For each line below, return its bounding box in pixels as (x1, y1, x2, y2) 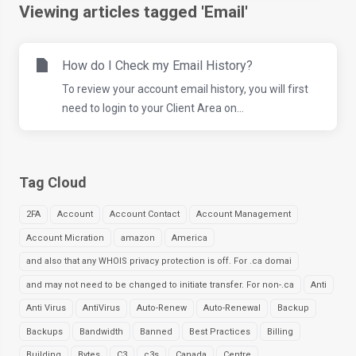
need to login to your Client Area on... (62, 102, 244, 114)
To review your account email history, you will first (62, 83, 308, 95)
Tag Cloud (13, 174, 87, 191)
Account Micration (26, 232, 104, 243)
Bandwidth (79, 326, 123, 337)
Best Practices (189, 326, 250, 337)
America (172, 232, 207, 243)
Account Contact (110, 209, 180, 219)
